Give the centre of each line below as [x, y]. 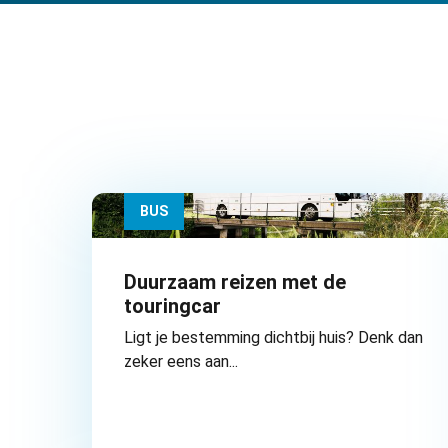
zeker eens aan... [181, 362]
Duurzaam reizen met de [235, 282]
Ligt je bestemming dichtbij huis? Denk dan [273, 338]
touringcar [172, 306]
